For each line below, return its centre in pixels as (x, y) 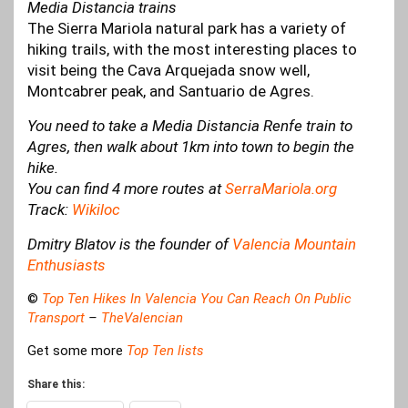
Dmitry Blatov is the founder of (130, 245)
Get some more (77, 351)
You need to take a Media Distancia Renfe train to (190, 126)
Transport (56, 318)
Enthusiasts (66, 265)
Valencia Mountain (294, 245)
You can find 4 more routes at (126, 189)
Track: (50, 210)
